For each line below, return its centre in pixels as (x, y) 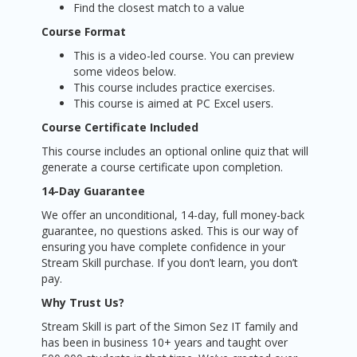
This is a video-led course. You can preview (184, 55)
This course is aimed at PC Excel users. (174, 103)
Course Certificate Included (120, 127)
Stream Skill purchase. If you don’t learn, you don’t (170, 263)
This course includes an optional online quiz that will (175, 151)
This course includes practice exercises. (175, 87)
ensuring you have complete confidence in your (164, 247)
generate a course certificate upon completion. (163, 167)
